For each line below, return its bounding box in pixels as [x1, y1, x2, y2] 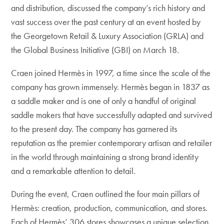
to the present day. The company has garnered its [11, 123, 177, 134]
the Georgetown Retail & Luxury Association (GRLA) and [11, 30, 204, 41]
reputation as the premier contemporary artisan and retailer [11, 137, 212, 148]
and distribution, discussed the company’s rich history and [11, 2, 205, 13]
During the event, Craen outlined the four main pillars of [11, 188, 200, 199]
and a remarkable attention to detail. [11, 165, 136, 176]
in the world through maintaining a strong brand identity [11, 151, 199, 162]
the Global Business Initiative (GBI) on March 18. [11, 44, 179, 55]
